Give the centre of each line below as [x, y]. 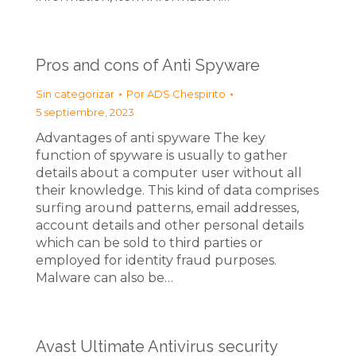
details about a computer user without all [169, 173]
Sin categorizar [75, 94]
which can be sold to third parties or [149, 243]
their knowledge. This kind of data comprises [177, 190]
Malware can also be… [104, 278]
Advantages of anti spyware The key [151, 138]
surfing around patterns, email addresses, [167, 208]
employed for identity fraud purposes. [156, 260]
